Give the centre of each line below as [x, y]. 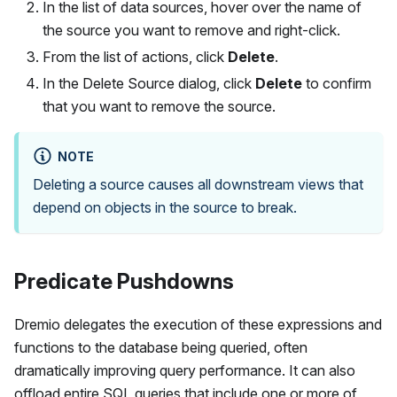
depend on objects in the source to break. [165, 207]
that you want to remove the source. [159, 106]
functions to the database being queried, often [161, 347]
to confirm [337, 83]
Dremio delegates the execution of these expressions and [198, 324]
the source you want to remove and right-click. [191, 30]
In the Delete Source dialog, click [149, 83]
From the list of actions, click [135, 56]
